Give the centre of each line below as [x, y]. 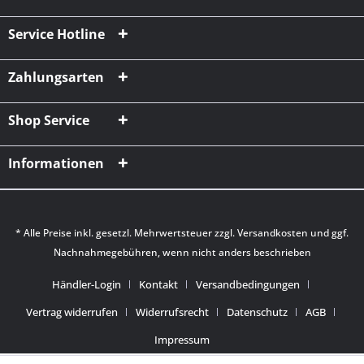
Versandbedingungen [248, 285]
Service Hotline [56, 34]
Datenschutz [257, 312]
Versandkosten [273, 233]
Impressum [182, 340]
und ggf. [328, 233]
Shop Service [49, 120]
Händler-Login [87, 285]
